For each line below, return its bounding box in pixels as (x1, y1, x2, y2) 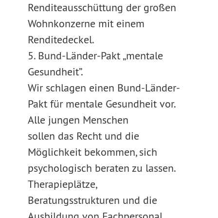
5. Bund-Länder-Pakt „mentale (27, 49, 163, 62)
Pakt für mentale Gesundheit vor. (27, 97, 175, 110)
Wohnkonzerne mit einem (27, 17, 145, 30)
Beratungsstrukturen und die (27, 193, 157, 207)
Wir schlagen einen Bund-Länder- (27, 81, 180, 94)
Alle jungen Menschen (27, 113, 128, 127)
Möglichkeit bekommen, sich (27, 145, 157, 159)
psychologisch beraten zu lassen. (27, 161, 176, 175)
